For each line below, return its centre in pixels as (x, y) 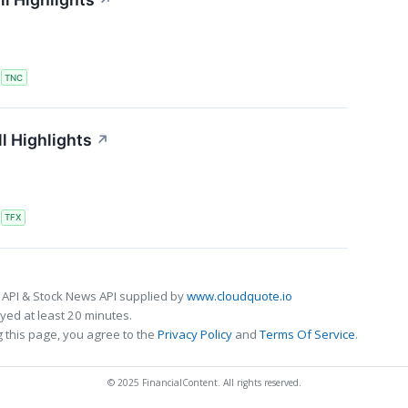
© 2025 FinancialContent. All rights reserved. (204, 382)
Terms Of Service (307, 334)
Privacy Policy (195, 334)
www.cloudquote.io (240, 296)
